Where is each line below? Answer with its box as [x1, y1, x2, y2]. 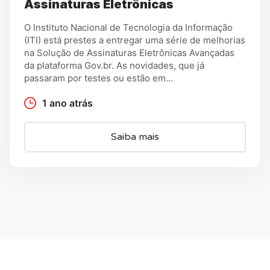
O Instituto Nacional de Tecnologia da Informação [24, 21, 233, 33]
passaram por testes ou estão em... [24, 72, 173, 84]
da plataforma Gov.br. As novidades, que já [24, 59, 204, 71]
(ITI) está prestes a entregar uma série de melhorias [24, 34, 245, 46]
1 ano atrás [42, 96, 93, 109]
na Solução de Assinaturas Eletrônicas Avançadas [24, 46, 234, 58]
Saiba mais [111, 131, 159, 143]
